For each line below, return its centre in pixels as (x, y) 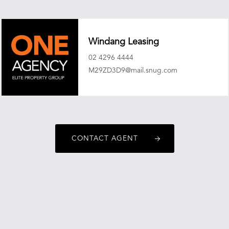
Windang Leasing (123, 42)
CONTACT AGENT (105, 139)
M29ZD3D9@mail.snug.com (133, 70)
